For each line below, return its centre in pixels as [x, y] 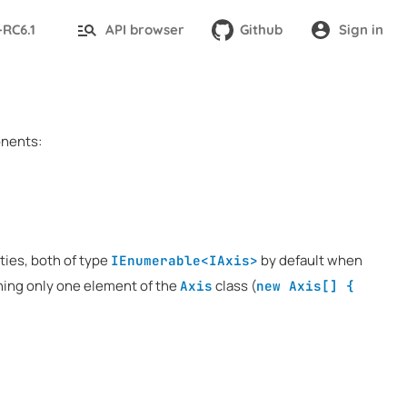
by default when [310, 260]
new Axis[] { [305, 285]
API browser [144, 30]
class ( [234, 285]
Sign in [361, 30]
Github [262, 30]
